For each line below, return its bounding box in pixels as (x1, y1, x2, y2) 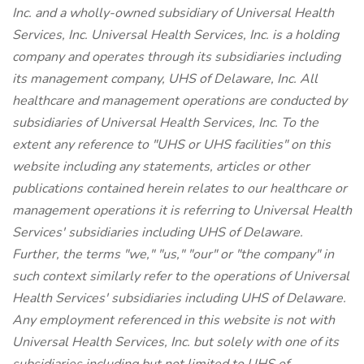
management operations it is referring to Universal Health (12, 201, 352, 219)
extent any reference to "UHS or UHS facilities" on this (12, 136, 331, 154)
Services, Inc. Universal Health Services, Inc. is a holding (12, 26, 339, 44)
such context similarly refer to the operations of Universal (12, 267, 349, 285)
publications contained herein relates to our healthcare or (12, 180, 347, 197)
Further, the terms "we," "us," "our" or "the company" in (12, 245, 334, 263)
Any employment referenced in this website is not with (12, 311, 335, 329)
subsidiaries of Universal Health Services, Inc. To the (12, 114, 318, 132)
